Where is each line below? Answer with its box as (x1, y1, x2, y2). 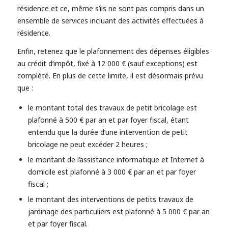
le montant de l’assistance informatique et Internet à (27, 154, 204, 164)
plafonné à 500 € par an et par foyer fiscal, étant (27, 115, 189, 125)
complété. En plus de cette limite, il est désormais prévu (17, 70, 203, 80)
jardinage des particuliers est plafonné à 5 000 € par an (27, 206, 210, 216)
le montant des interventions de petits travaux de (27, 194, 193, 204)
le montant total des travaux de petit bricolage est (27, 102, 197, 112)
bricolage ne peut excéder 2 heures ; (27, 139, 148, 149)
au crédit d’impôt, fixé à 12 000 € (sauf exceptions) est (17, 58, 197, 68)
